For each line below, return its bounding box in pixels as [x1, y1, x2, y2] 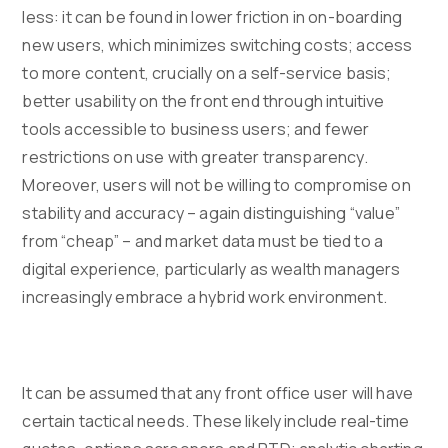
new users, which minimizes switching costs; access [22, 34, 413, 57]
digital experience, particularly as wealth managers [22, 258, 401, 281]
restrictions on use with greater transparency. [22, 146, 368, 169]
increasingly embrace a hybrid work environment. [22, 286, 387, 309]
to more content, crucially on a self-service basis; [22, 62, 392, 85]
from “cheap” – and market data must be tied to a [22, 230, 384, 253]
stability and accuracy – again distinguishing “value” [22, 202, 400, 225]
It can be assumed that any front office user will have [22, 382, 414, 405]
